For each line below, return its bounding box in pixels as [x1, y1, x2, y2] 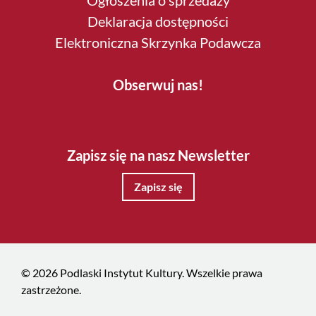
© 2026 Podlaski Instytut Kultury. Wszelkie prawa [21, 266, 262, 279]
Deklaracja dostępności [87, 13, 229, 30]
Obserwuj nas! [113, 76, 203, 93]
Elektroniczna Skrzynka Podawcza [55, 34, 261, 51]
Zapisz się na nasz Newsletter [66, 147, 250, 164]
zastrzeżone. [21, 283, 81, 296]
